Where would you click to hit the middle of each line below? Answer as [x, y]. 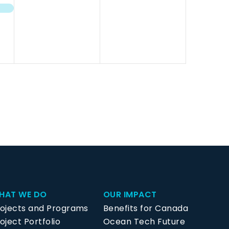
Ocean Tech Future [144, 222]
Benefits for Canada [146, 209]
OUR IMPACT [130, 195]
